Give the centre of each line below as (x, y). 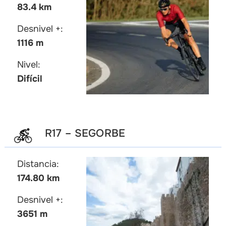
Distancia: (38, 164)
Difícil (30, 79)
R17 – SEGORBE (85, 133)
